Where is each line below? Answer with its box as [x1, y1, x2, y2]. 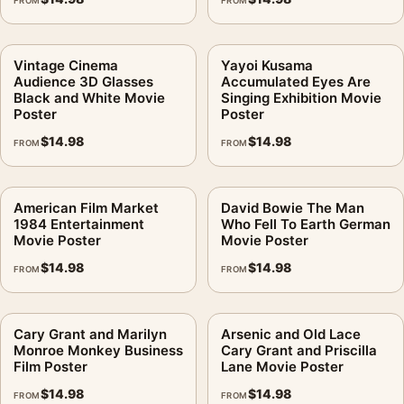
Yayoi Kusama [221, 56, 313, 74]
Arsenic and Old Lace [221, 325, 361, 343]
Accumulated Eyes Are [221, 72, 371, 90]
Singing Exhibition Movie [221, 88, 381, 106]
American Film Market [14, 198, 159, 216]
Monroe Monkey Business [14, 341, 183, 359]
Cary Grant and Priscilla [221, 341, 377, 359]
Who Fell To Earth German [221, 215, 390, 233]
